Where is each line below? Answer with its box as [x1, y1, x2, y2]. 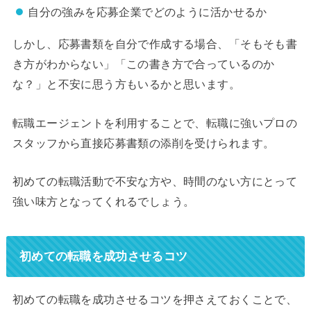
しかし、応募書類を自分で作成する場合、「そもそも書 [12, 37, 298, 51]
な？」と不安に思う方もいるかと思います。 [12, 78, 241, 91]
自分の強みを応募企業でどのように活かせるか [28, 6, 267, 19]
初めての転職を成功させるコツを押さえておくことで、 [12, 292, 298, 305]
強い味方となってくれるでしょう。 [12, 195, 195, 208]
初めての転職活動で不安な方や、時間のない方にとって [12, 175, 298, 188]
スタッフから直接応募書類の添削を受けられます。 [12, 136, 275, 149]
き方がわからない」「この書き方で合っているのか [12, 58, 275, 71]
